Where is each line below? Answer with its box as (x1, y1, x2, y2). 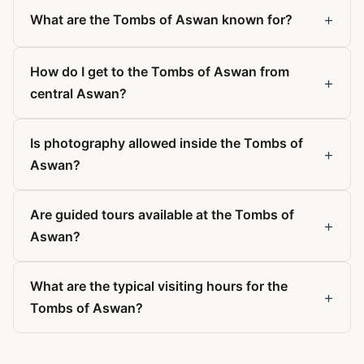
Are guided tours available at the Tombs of (30, 206, 294, 223)
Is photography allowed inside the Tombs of (30, 135, 303, 151)
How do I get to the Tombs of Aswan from (30, 63, 289, 80)
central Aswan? (30, 85, 127, 102)
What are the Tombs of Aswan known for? (30, 11, 292, 28)
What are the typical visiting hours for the (30, 278, 288, 294)
